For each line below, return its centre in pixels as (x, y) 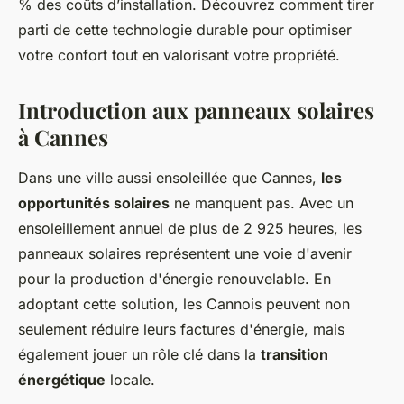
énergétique (62, 379)
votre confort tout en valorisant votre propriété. (179, 55)
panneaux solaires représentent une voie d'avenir (185, 253)
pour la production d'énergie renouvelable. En (174, 278)
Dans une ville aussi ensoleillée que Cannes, (170, 177)
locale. (130, 379)
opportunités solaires (94, 202)
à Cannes (63, 137)
